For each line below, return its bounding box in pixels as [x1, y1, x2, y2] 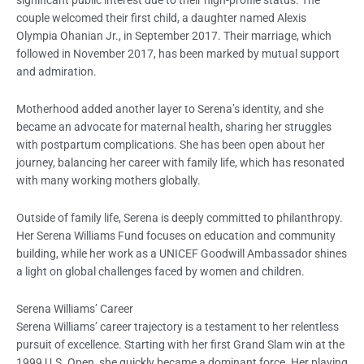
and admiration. [16, 64, 97, 78]
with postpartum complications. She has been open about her [16, 137, 325, 151]
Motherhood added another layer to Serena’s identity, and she [16, 102, 323, 115]
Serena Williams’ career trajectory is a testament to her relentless [16, 319, 339, 333]
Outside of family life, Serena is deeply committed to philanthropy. [16, 210, 343, 224]
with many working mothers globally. [16, 173, 201, 187]
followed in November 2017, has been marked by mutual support [16, 46, 340, 60]
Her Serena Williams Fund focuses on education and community [16, 228, 336, 242]
